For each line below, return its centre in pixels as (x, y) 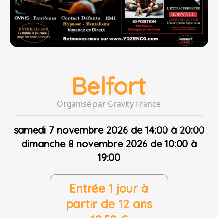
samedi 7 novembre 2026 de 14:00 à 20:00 (109, 130)
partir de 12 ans (109, 204)
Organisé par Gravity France (109, 104)
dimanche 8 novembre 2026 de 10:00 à (109, 144)
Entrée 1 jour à (109, 189)
